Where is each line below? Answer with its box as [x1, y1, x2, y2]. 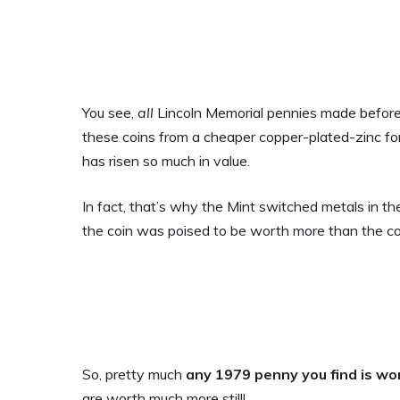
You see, [82, 104, 137, 121]
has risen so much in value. [82, 152, 250, 170]
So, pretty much [82, 365, 186, 383]
